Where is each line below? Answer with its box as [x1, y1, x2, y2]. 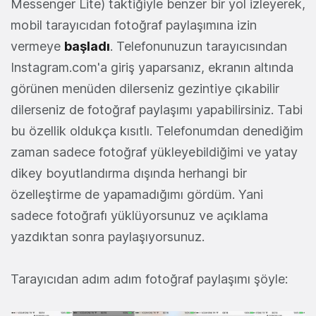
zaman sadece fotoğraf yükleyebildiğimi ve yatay [11, 144, 298, 159]
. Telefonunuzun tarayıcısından [110, 38, 287, 54]
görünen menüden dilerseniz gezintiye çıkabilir [11, 80, 279, 96]
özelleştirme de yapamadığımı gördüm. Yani [11, 186, 263, 202]
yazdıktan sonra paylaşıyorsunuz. [11, 229, 205, 244]
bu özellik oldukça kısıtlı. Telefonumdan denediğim [11, 123, 303, 138]
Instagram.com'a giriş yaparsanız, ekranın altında [11, 59, 293, 75]
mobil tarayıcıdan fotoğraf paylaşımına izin [11, 17, 257, 32]
